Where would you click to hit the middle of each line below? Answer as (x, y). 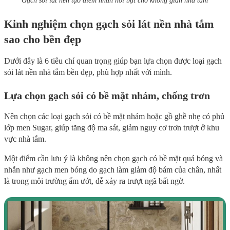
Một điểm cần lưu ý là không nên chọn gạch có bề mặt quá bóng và (113, 159)
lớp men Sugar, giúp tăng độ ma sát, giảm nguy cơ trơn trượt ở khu (112, 128)
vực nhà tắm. (25, 139)
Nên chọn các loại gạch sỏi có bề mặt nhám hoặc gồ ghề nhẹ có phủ (114, 117)
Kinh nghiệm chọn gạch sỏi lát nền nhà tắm (109, 24)
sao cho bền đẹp (43, 40)
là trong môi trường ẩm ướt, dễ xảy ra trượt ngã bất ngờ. (94, 181)
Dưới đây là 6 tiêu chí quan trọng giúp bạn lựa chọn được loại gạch (113, 61)
